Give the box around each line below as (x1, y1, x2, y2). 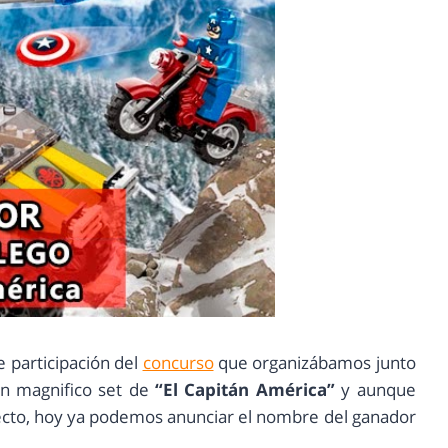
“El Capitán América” (148, 377, 342, 401)
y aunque (341, 377, 416, 401)
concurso (142, 350, 214, 374)
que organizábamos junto (213, 350, 416, 374)
